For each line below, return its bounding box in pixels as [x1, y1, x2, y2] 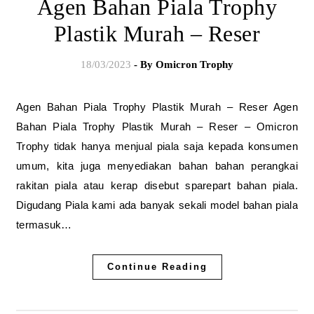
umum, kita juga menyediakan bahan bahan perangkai [16, 160, 298, 172]
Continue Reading [107, 261, 207, 272]
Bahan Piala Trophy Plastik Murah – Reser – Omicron [16, 121, 298, 132]
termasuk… [16, 219, 72, 231]
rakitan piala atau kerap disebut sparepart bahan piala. [16, 179, 298, 191]
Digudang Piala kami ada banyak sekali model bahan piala [16, 199, 298, 211]
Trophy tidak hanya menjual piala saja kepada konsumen [16, 140, 298, 152]
